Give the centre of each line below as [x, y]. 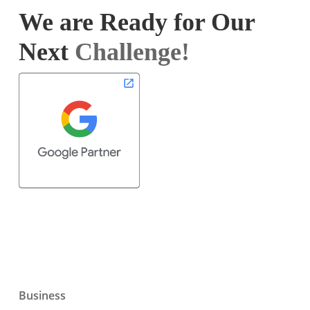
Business [42, 295]
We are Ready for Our [137, 22]
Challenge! [132, 52]
